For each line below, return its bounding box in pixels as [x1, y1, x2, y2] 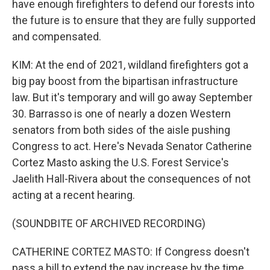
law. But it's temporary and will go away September [12, 91, 253, 104]
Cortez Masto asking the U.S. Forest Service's [12, 156, 229, 169]
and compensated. [12, 30, 101, 43]
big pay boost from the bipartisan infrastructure [12, 75, 238, 87]
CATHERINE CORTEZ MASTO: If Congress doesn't [12, 245, 250, 258]
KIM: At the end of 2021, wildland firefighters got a [12, 58, 248, 71]
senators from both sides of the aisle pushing [12, 124, 230, 136]
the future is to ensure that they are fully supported [12, 14, 256, 27]
